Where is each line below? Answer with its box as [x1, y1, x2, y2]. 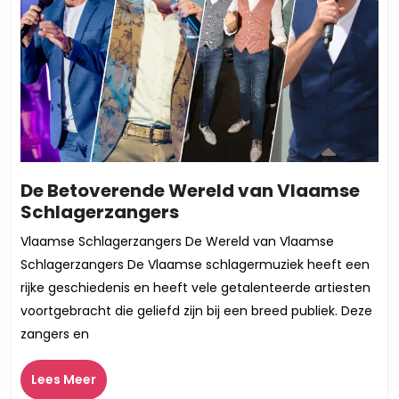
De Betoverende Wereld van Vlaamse [20, 178, 360, 204]
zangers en [20, 325, 89, 344]
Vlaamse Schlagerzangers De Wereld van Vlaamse [20, 232, 334, 251]
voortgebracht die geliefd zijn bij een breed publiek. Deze [20, 302, 372, 321]
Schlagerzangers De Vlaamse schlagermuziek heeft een [20, 256, 370, 274]
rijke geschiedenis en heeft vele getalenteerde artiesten [20, 279, 370, 297]
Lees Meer [31, 370, 96, 389]
